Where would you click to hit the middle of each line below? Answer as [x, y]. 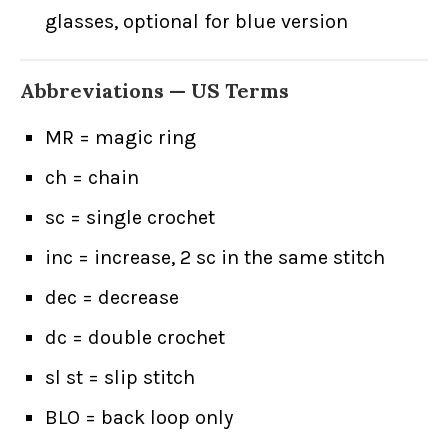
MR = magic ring [120, 138]
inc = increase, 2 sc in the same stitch [215, 258]
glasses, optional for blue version [196, 22]
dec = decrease [112, 298]
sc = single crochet [130, 218]
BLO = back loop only [139, 418]
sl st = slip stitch [120, 378]
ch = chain [92, 178]
